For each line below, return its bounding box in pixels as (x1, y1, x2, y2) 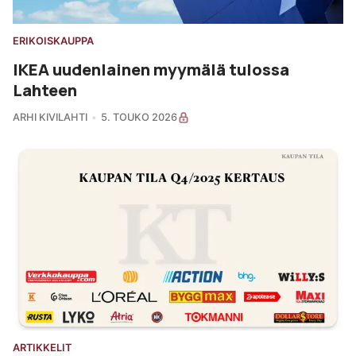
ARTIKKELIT (13, 342, 72, 354)
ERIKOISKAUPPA (13, 34, 94, 47)
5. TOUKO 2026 (100, 110, 177, 123)
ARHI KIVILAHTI (13, 110, 87, 123)
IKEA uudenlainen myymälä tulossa (13, 57, 289, 80)
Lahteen (13, 78, 77, 101)
